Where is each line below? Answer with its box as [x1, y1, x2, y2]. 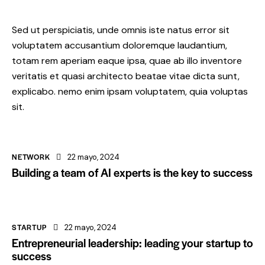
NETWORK [12, 151, 50, 162]
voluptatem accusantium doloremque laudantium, [12, 38, 227, 51]
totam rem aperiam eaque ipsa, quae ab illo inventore [12, 54, 242, 67]
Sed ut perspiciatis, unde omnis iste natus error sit [12, 23, 230, 36]
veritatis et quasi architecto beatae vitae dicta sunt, [12, 69, 240, 82]
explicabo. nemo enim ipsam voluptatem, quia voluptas [12, 85, 248, 98]
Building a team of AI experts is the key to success [12, 164, 253, 180]
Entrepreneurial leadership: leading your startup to [12, 234, 253, 251]
